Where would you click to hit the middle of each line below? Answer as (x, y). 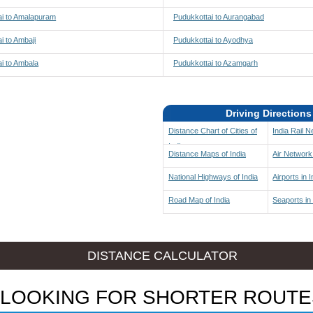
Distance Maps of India (207, 154)
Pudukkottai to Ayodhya (213, 40)
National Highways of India (213, 177)
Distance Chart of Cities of (212, 131)
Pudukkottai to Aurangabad (218, 17)
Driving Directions (269, 113)
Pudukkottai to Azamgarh (215, 63)
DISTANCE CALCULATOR (162, 256)
